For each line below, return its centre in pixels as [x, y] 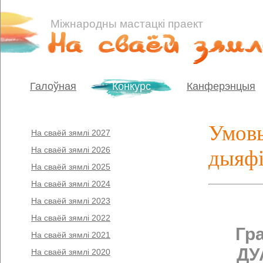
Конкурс [131, 86]
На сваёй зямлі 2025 [71, 167]
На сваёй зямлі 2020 [71, 252]
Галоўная [53, 86]
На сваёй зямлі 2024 [71, 184]
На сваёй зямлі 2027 [71, 133]
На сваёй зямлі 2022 [71, 218]
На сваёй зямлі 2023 [71, 201]
